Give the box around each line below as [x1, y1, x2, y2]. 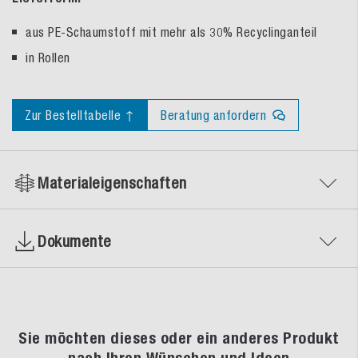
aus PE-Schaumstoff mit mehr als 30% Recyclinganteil [26, 24, 317, 39]
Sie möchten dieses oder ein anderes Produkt [18, 328, 340, 348]
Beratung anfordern [161, 107, 266, 122]
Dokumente [38, 231, 112, 250]
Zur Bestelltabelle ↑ [25, 107, 134, 122]
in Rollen [26, 50, 70, 65]
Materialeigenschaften [38, 173, 187, 192]
